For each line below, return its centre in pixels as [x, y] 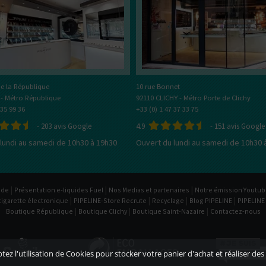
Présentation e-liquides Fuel [59, 190]
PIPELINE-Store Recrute [110, 201]
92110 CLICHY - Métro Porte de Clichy [193, 98]
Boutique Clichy [102, 211]
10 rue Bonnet [158, 87]
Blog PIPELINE [210, 201]
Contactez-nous [235, 211]
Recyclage [168, 201]
